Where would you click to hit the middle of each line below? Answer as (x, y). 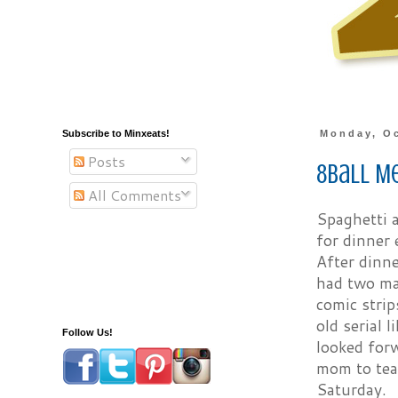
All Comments (133, 195)
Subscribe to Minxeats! (116, 133)
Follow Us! (88, 332)
